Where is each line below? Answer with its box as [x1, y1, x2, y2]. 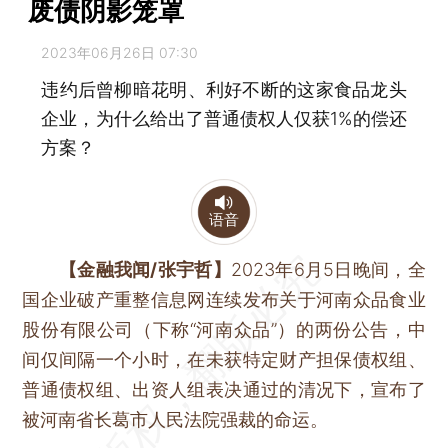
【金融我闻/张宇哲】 [58, 259, 231, 281]
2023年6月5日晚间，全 [230, 259, 426, 281]
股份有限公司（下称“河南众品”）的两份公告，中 [22, 319, 426, 341]
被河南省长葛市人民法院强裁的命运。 [22, 409, 329, 431]
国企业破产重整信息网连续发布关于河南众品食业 [22, 289, 426, 311]
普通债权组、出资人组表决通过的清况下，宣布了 [22, 379, 426, 401]
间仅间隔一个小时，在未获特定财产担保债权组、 [22, 349, 426, 371]
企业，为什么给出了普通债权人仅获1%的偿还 [41, 107, 407, 129]
